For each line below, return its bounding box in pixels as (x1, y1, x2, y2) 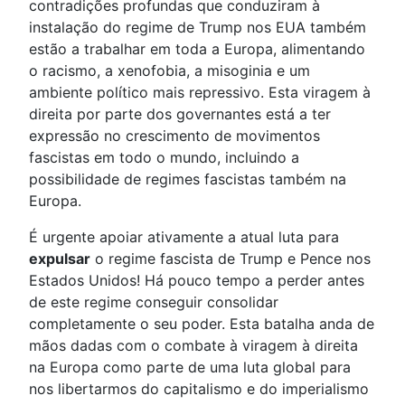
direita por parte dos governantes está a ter (29, 105, 331, 124)
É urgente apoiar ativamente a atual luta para (29, 228, 339, 247)
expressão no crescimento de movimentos (29, 127, 320, 146)
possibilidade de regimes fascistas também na (29, 170, 346, 189)
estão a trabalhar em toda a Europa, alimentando (29, 40, 365, 59)
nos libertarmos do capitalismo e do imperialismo (29, 380, 369, 399)
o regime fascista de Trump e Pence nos (90, 250, 371, 268)
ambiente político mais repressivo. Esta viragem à (29, 83, 371, 102)
